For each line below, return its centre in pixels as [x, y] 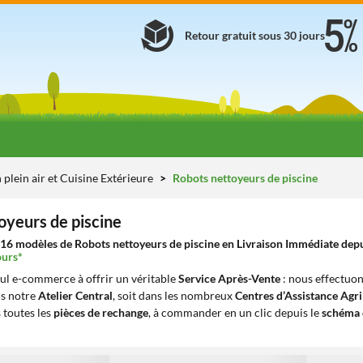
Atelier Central [75, 295]
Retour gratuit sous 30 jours [255, 35]
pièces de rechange [101, 312]
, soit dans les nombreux [174, 295]
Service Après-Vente [229, 278]
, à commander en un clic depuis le [235, 312]
